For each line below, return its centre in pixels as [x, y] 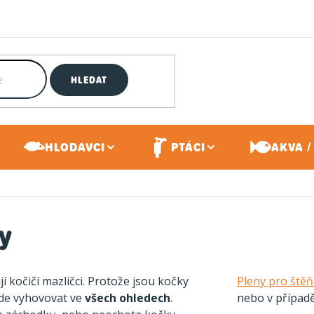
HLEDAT [89, 80]
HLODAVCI [75, 146]
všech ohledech [128, 298]
